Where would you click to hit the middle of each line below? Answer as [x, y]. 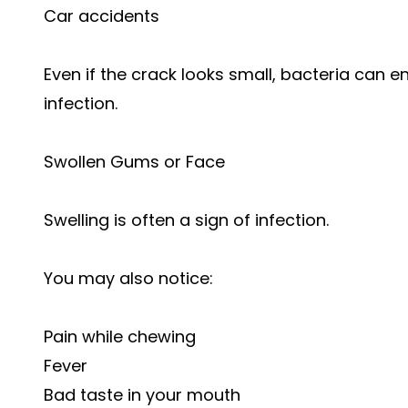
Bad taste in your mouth [142, 395]
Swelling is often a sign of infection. [186, 220]
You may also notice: [128, 278]
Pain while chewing [120, 337]
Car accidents [102, 16]
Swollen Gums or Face [134, 162]
